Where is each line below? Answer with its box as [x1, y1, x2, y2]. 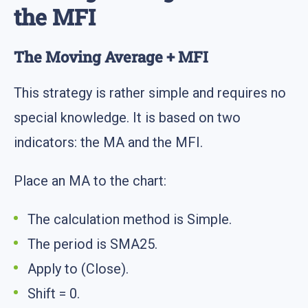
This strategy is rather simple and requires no [14, 85, 286, 102]
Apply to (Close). [27, 261, 129, 278]
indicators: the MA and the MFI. [14, 134, 203, 151]
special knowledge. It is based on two [14, 109, 241, 126]
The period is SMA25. [27, 236, 157, 253]
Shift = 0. [27, 285, 80, 302]
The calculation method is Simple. [27, 211, 232, 228]
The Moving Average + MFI [14, 47, 208, 67]
